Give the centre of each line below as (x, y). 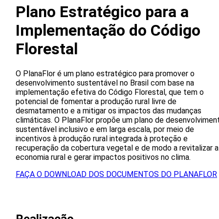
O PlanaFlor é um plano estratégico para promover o (105, 73)
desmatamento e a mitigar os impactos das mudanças (109, 110)
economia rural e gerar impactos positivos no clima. (103, 157)
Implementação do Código (108, 31)
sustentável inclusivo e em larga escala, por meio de (105, 129)
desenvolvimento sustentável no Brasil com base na (105, 83)
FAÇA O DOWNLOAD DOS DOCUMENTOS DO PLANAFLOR (116, 174)
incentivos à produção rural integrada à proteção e (102, 138)
